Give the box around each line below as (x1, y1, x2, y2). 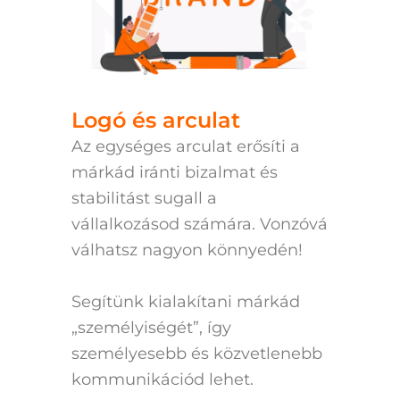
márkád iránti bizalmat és (71, 162, 278, 183)
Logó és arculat (71, 107, 240, 134)
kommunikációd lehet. (71, 369, 254, 389)
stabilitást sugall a (71, 188, 217, 209)
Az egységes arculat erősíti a (71, 137, 300, 157)
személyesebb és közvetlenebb (71, 343, 322, 363)
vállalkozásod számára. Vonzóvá (71, 214, 328, 235)
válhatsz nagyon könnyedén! (71, 240, 303, 261)
